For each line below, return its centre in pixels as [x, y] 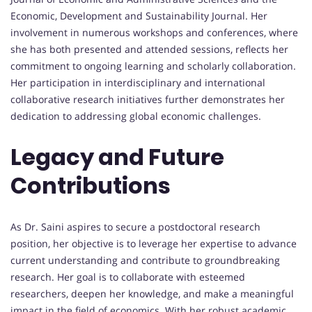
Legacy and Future [117, 157]
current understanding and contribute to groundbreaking [145, 260]
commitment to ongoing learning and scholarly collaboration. [153, 65]
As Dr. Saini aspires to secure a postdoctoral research [135, 226]
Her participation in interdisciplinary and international [138, 82]
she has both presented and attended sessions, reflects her [149, 49]
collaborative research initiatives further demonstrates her [148, 99]
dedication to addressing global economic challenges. [136, 116]
